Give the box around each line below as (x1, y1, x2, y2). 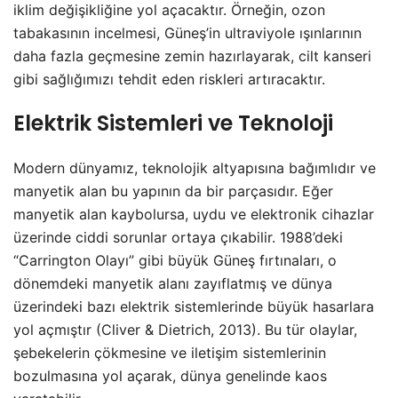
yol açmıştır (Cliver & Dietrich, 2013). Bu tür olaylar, (13, 321, 357, 338)
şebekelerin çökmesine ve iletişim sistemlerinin (13, 344, 326, 362)
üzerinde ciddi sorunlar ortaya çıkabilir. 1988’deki (13, 228, 343, 246)
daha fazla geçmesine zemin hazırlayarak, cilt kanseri (13, 47, 371, 65)
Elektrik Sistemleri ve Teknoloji (13, 108, 333, 138)
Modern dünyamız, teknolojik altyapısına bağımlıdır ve (13, 159, 376, 177)
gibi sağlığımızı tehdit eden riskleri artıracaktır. (13, 70, 325, 88)
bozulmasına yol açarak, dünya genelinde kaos (13, 367, 327, 385)
